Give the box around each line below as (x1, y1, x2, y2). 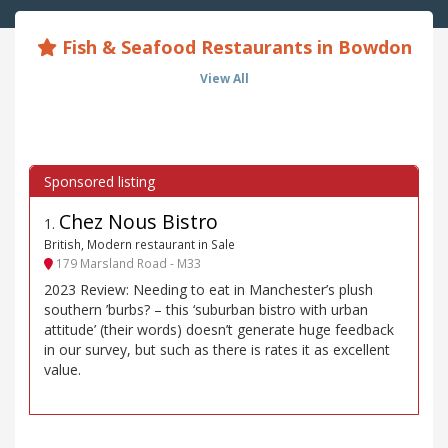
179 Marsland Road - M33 (53, 254, 201, 271)
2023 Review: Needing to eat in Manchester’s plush (44, 280, 373, 300)
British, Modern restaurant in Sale (44, 236, 235, 253)
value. (44, 360, 81, 380)
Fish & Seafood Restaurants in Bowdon (56, 35, 412, 60)
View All (199, 70, 249, 88)
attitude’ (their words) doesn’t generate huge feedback (44, 320, 394, 340)
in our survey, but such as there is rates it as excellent (44, 340, 390, 360)
